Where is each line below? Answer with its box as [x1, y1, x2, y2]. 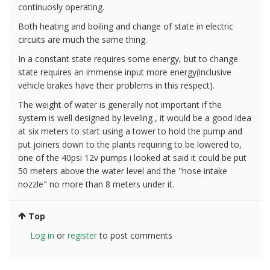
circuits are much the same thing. [18, 33, 147, 45]
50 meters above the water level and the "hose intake [18, 165, 227, 177]
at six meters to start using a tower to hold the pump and [18, 125, 242, 137]
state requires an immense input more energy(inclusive [18, 66, 231, 78]
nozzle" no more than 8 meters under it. [18, 178, 174, 190]
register [67, 229, 97, 241]
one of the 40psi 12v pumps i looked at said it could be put [18, 151, 246, 163]
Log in [30, 229, 54, 241]
